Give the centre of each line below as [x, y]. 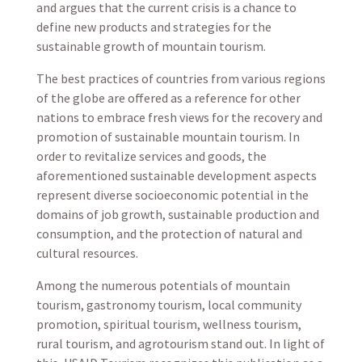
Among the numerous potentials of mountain [163, 285]
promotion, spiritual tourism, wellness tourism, [168, 324]
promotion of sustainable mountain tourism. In [168, 137]
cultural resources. [87, 253]
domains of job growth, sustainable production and [177, 214]
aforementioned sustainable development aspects [176, 175]
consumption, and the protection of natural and [169, 234]
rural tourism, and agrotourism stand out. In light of [180, 343]
